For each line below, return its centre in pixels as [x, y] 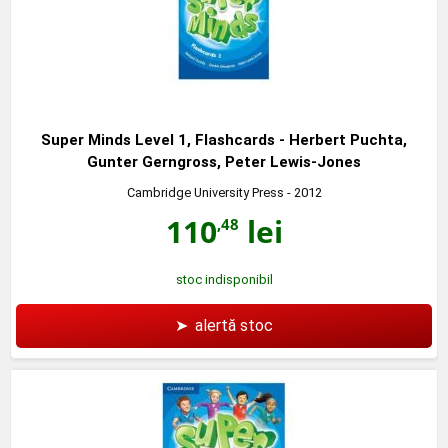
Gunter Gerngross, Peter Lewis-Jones [224, 161]
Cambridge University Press [205, 192]
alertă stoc [234, 325]
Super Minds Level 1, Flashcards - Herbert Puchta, [224, 139]
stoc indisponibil [224, 279]
